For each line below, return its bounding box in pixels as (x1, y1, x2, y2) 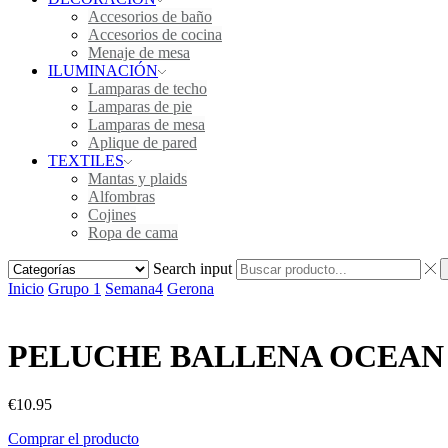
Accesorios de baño (88, 8, 212, 25)
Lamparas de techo (88, 80, 207, 97)
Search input (152, 260, 232, 278)
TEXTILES (48, 152, 124, 169)
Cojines (88, 206, 136, 223)
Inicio (8, 280, 44, 298)
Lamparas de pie (88, 98, 192, 115)
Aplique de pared (88, 134, 197, 151)
